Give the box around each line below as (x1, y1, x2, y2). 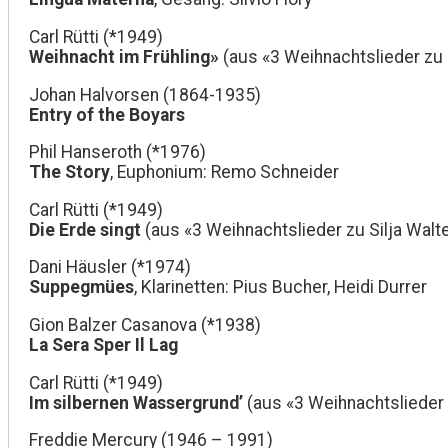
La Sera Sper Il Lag (29, 335, 178, 355)
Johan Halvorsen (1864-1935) (29, 84, 261, 105)
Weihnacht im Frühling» (29, 47, 219, 68)
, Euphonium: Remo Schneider (110, 162, 339, 183)
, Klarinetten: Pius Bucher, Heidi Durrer (134, 277, 427, 298)
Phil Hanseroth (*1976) (29, 142, 206, 163)
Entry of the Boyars (29, 104, 185, 125)
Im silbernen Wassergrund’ (29, 392, 243, 413)
